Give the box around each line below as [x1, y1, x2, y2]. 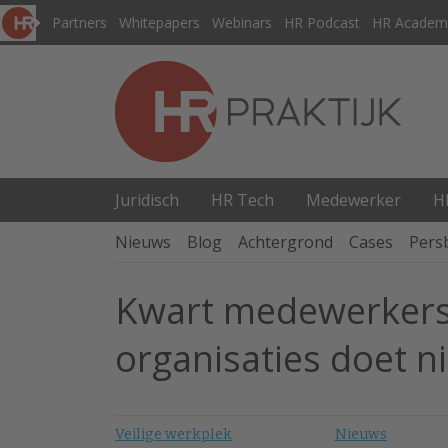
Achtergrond [238, 231, 333, 253]
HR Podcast [284, 13, 360, 32]
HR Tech [211, 189, 274, 211]
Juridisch [115, 189, 179, 211]
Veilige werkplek [115, 426, 232, 443]
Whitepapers [119, 13, 200, 32]
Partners [52, 13, 107, 32]
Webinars [212, 13, 272, 32]
